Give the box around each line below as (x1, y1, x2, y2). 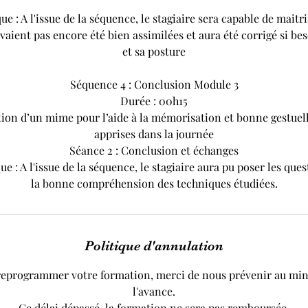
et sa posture (122, 44, 186, 59)
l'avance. (133, 284, 175, 299)
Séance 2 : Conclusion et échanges (69, 143, 239, 158)
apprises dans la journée (94, 126, 214, 142)
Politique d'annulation (85, 238, 223, 254)
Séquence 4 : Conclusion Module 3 (69, 77, 239, 92)
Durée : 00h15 (120, 93, 188, 109)
